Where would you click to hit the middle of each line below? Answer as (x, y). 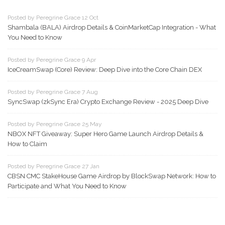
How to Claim (27, 144)
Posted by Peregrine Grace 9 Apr (52, 60)
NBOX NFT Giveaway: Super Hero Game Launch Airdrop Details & (105, 134)
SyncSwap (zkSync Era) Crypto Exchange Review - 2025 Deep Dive (108, 102)
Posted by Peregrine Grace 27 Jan (53, 166)
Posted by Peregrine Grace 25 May (55, 124)
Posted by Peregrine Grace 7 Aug (53, 92)
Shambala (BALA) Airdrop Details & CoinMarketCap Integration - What (112, 28)
